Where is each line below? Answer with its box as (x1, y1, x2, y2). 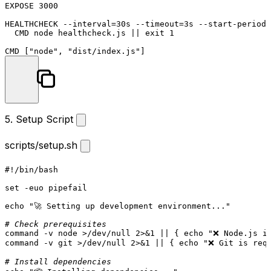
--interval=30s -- (58, 19, 145, 28)
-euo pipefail (19, 183, 87, 193)
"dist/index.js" (68, 46, 140, 56)
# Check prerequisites (5, 220, 106, 229)
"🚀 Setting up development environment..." (29, 201, 230, 211)
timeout (145, 19, 179, 28)
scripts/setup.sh (5, 139, 80, 151)
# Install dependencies (5, 257, 111, 267)
